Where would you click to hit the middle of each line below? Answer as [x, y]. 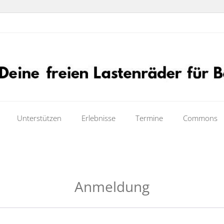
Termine [149, 118]
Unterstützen [39, 118]
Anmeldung [112, 186]
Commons [200, 118]
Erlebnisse [98, 118]
